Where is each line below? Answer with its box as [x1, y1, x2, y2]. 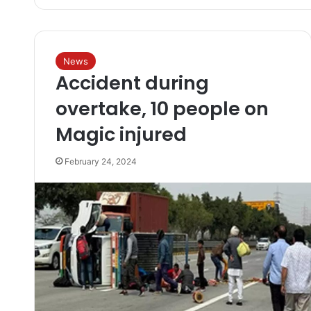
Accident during [55, 70, 209, 96]
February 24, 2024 [64, 156, 137, 167]
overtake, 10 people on [55, 96, 269, 121]
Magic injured [55, 121, 187, 147]
